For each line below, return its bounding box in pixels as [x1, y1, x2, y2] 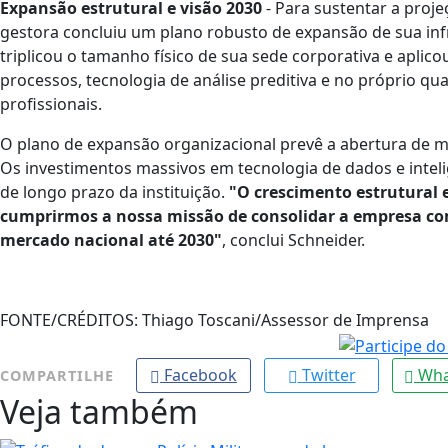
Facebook [164, 364, 237, 387]
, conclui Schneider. [222, 229, 369, 252]
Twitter [301, 364, 356, 387]
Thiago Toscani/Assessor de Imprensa [138, 309, 429, 332]
